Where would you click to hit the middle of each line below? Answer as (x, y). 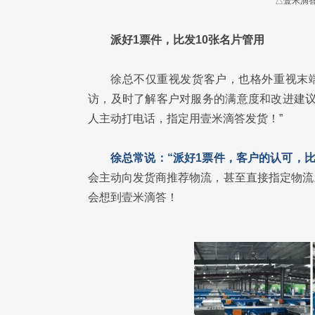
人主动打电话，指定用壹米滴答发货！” (185, 118)
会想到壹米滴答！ (133, 197)
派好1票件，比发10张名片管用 (187, 40)
